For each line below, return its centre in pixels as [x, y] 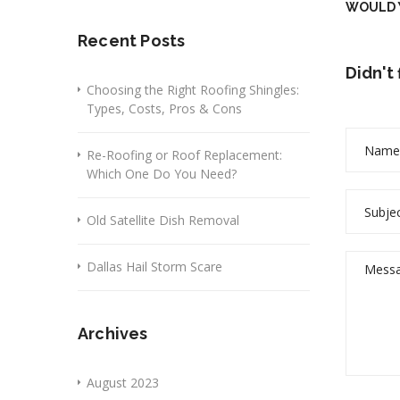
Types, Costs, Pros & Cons [164, 108]
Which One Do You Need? [162, 174]
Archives [113, 333]
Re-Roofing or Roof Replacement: [184, 155]
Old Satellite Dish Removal [163, 220]
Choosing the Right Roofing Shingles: [193, 90]
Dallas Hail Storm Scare [154, 267]
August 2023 [123, 383]
